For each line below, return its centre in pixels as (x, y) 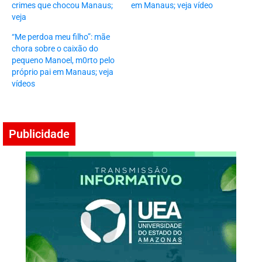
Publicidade (39, 134)
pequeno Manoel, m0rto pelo (63, 61)
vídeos (23, 84)
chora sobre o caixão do (55, 49)
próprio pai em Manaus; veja (63, 72)
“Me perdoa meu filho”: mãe (61, 37)
